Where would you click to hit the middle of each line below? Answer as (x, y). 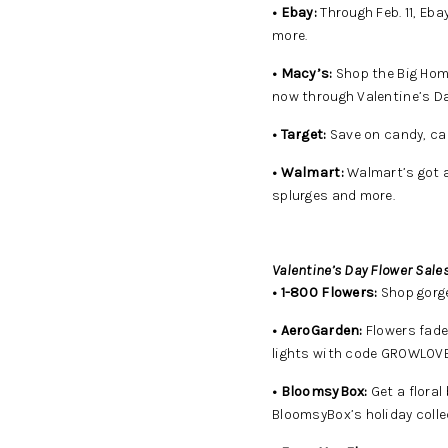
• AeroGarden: (317, 330)
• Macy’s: (302, 73)
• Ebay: (294, 12)
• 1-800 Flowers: (325, 292)
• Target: (299, 134)
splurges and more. (334, 195)
